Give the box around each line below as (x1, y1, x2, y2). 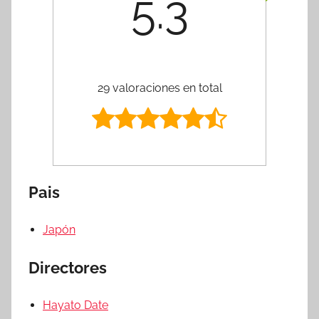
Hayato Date (43, 298, 108, 312)
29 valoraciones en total (97, 80, 222, 95)
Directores (28, 258, 107, 277)
